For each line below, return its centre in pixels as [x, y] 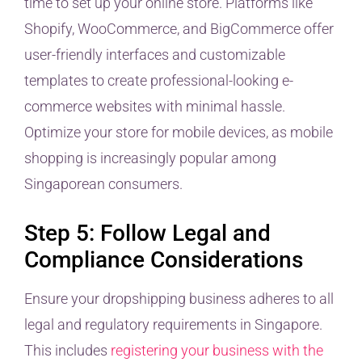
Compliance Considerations [164, 260]
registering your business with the [217, 351]
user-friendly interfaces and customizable [155, 54]
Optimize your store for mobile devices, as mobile [179, 132]
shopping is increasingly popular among [150, 158]
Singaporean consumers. [103, 183]
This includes [67, 351]
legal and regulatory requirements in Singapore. [173, 325]
